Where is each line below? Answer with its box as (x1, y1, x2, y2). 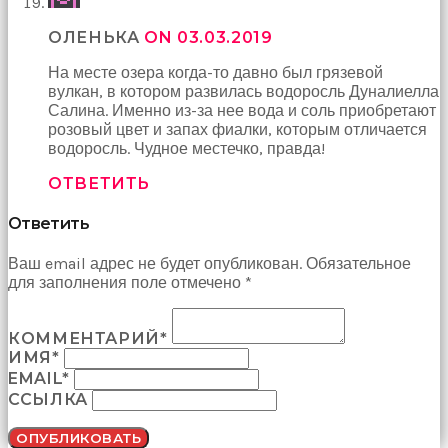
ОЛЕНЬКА (48, 27, 145, 47)
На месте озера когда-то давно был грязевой (48, 62, 383, 82)
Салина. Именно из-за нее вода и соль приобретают (48, 100, 436, 120)
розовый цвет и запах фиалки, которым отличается (48, 119, 427, 139)
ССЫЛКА (8, 390, 88, 410)
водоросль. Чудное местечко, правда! (48, 138, 325, 158)
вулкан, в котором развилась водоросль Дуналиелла (48, 81, 439, 101)
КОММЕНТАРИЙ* (8, 329, 168, 349)
